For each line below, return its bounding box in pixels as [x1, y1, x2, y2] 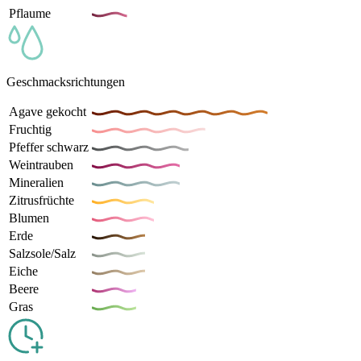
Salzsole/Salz [9, 247, 76, 261]
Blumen [9, 211, 49, 226]
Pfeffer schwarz [9, 140, 89, 155]
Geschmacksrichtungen [6, 75, 125, 89]
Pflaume [9, 6, 51, 21]
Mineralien [9, 176, 64, 190]
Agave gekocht [9, 105, 86, 119]
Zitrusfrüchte [9, 193, 74, 208]
